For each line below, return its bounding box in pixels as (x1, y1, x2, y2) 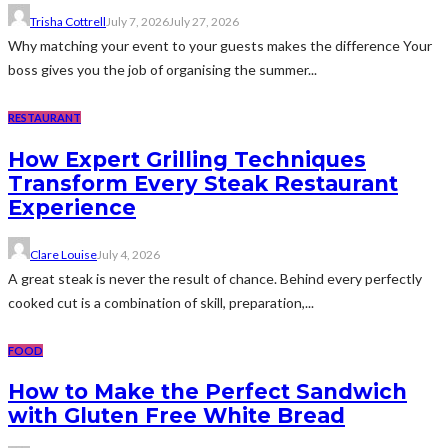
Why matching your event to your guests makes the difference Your (8, 37, 432, 55)
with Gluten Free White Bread (8, 403, 345, 429)
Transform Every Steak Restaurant (8, 170, 398, 196)
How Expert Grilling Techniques (8, 146, 366, 172)
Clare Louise (30, 247, 97, 263)
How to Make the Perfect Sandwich (8, 379, 407, 405)
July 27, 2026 (169, 14, 239, 30)
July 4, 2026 (97, 247, 160, 263)
